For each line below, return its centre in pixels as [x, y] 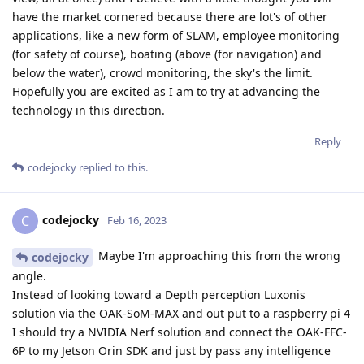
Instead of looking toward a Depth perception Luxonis [159, 294]
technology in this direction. [89, 110]
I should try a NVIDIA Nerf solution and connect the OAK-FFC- [180, 331]
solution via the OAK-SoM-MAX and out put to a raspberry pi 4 [181, 313]
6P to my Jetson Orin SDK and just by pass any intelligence [171, 350]
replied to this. [112, 167]
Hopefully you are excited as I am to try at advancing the [166, 91]
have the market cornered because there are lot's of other [170, 16]
